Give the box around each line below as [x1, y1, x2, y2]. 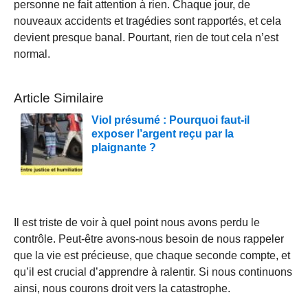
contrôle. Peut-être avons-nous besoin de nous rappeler [14, 232, 284, 245]
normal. [14, 47, 50, 60]
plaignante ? [91, 141, 156, 153]
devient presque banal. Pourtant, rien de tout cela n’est [14, 31, 278, 43]
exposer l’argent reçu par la [91, 127, 234, 140]
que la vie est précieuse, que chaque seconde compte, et [14, 249, 290, 261]
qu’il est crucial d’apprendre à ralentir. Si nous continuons [14, 265, 292, 278]
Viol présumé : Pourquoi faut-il [91, 113, 250, 126]
